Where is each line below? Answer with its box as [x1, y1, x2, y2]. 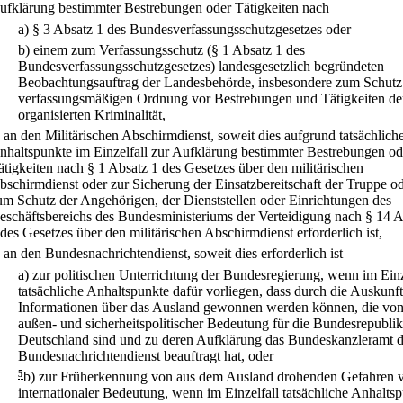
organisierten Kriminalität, [18, 106, 166, 122]
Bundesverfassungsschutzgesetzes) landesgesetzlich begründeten [18, 58, 384, 74]
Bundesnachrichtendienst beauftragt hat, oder [18, 347, 273, 363]
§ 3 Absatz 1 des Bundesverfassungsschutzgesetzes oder [32, 21, 351, 37]
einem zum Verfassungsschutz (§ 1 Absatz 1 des [33, 41, 305, 58]
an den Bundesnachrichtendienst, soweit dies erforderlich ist [4, 246, 343, 262]
